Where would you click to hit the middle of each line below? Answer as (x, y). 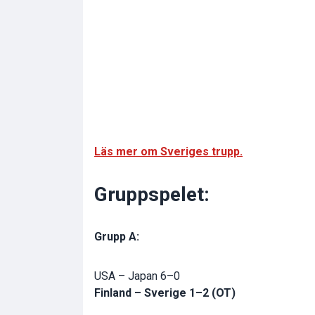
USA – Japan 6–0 (137, 276)
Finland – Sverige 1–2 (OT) (165, 293)
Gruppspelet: (152, 195)
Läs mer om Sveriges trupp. (168, 152)
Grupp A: (117, 237)
